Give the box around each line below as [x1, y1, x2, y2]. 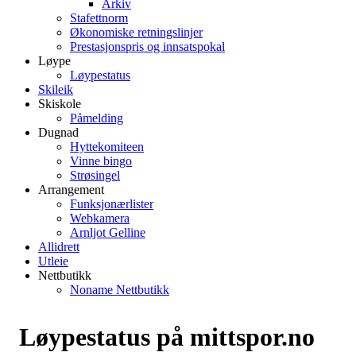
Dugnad [38, 125, 79, 139]
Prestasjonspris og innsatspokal [70, 39, 225, 53]
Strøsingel [70, 168, 120, 182]
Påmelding [70, 110, 123, 125]
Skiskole [38, 96, 81, 110]
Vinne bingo [70, 153, 132, 168]
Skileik [38, 82, 73, 96]
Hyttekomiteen [70, 139, 144, 153]
